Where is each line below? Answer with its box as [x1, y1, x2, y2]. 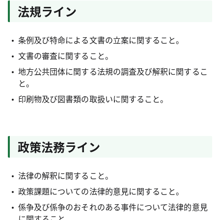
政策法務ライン [18, 138, 100, 155]
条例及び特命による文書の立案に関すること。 [18, 34, 184, 46]
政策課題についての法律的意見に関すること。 [18, 185, 184, 197]
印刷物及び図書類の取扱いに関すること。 [18, 93, 168, 105]
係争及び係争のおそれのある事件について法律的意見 [18, 201, 208, 213]
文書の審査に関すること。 [18, 50, 113, 61]
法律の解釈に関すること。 [18, 169, 113, 181]
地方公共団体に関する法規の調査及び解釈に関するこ [18, 65, 208, 77]
